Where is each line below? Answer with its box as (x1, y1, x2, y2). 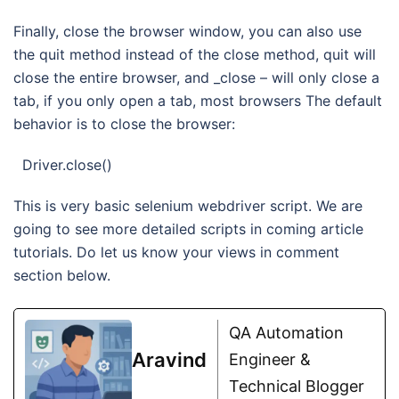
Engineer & (229, 350, 311, 369)
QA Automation (229, 323, 344, 342)
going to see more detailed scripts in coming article (13, 220, 363, 238)
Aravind (132, 348, 207, 371)
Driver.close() (13, 156, 112, 174)
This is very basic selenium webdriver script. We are (13, 197, 362, 215)
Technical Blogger (229, 377, 364, 395)
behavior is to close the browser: (13, 115, 235, 133)
